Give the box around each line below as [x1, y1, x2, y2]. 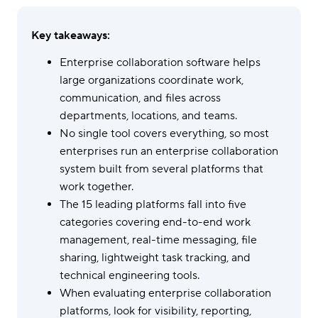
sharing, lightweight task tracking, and [60, 251, 251, 265]
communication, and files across [60, 91, 221, 105]
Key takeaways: [31, 28, 110, 43]
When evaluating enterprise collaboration [60, 286, 271, 300]
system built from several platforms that [60, 162, 263, 176]
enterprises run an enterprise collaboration [60, 144, 278, 158]
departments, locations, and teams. [60, 109, 237, 123]
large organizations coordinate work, [60, 73, 243, 87]
